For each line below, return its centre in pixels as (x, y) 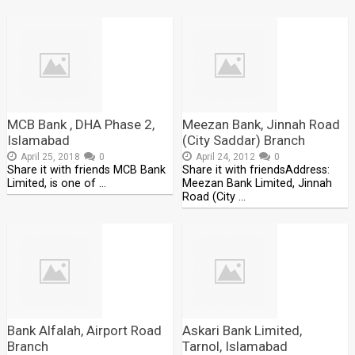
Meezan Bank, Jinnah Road (261, 124)
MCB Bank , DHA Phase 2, (80, 124)
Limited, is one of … (56, 183)
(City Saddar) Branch (244, 140)
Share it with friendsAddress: (256, 170)
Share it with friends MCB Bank (86, 170)
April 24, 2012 (226, 157)
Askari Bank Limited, (242, 330)
